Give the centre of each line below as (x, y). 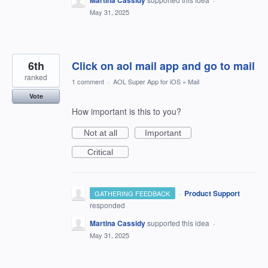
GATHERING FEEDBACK (133, 194)
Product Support (212, 194)
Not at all (100, 133)
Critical (100, 152)
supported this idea (179, 223)
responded (107, 205)
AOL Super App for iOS (147, 82)
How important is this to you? (127, 112)
